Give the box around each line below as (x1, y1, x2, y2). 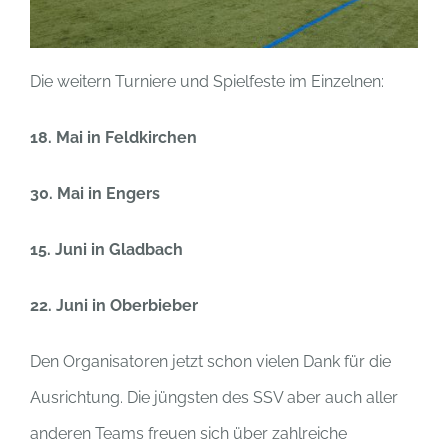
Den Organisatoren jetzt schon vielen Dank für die (30, 352, 391, 372)
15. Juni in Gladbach (30, 240, 183, 260)
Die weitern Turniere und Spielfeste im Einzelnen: (30, 72, 384, 92)
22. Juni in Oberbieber (30, 296, 198, 316)
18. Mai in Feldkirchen (30, 128, 197, 148)
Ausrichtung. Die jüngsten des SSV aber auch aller (30, 388, 398, 408)
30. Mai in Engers (30, 184, 160, 204)
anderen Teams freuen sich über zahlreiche (30, 424, 347, 444)
